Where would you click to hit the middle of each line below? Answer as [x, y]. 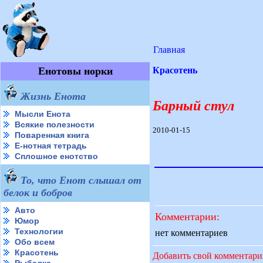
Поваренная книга [52, 135]
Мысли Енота [43, 114]
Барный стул [193, 105]
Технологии [39, 231]
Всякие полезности [55, 124]
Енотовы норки [75, 71]
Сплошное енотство [56, 156]
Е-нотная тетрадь [51, 146]
